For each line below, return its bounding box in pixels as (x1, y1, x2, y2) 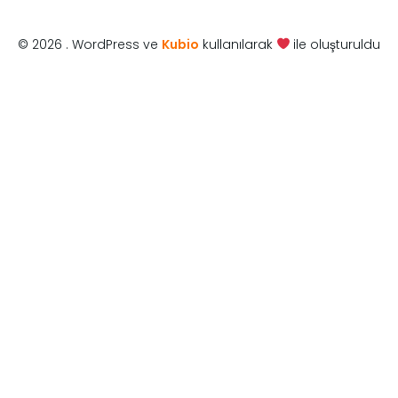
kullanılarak (198, 36, 276, 54)
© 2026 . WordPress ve (17, 36, 162, 54)
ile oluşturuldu (290, 36, 381, 54)
